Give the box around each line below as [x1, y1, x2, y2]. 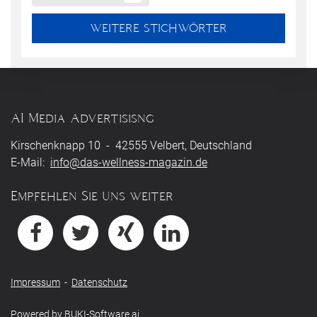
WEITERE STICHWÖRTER [90, 22, 227, 35]
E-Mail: [11, 156, 50, 169]
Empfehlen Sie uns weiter [11, 189, 173, 203]
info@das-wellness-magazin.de [50, 156, 207, 169]
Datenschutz [71, 277, 127, 288]
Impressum [11, 277, 60, 288]
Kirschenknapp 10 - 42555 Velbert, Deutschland [11, 139, 252, 152]
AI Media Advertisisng [11, 111, 154, 125]
